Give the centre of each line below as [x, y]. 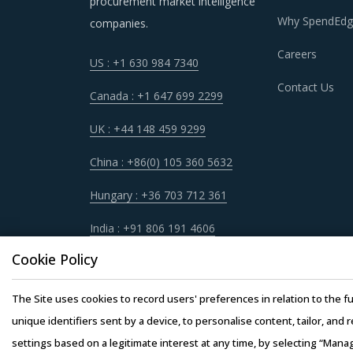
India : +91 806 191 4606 [152, 229]
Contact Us [305, 87]
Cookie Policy [55, 259]
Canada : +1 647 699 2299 [156, 96]
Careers [297, 54]
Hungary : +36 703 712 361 [158, 195]
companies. [119, 24]
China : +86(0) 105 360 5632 [161, 162]
